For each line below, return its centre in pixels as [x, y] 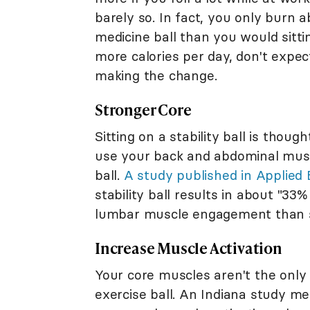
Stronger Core [143, 109]
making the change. [156, 75]
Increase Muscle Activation [189, 248]
